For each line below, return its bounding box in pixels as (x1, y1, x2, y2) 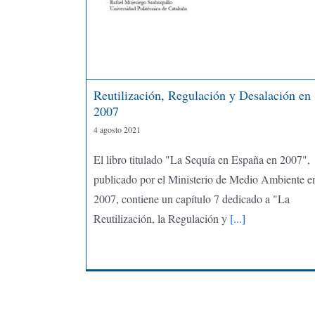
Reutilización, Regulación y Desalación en (93, 86, 311, 103)
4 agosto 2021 (93, 123, 141, 135)
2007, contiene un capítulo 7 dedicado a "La (93, 191, 290, 206)
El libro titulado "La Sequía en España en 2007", (93, 151, 310, 167)
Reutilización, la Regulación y (93, 210, 227, 226)
